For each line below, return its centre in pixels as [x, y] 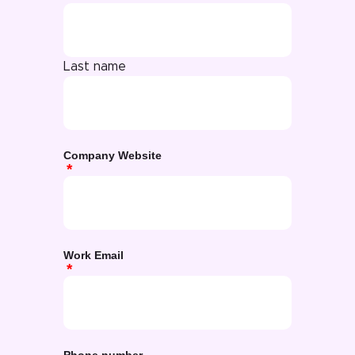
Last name [95, 67]
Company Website [113, 156]
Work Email [94, 256]
